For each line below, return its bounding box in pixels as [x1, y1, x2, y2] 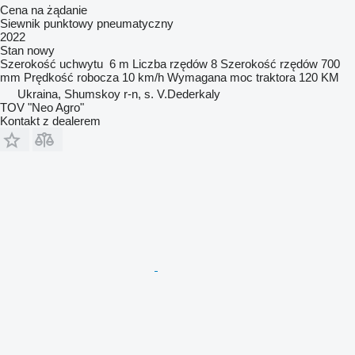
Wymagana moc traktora [167, 70, 296, 84]
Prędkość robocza [24, 70, 119, 84]
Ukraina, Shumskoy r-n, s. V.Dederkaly [17, 86, 220, 101]
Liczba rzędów [132, 56, 208, 71]
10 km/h [122, 70, 164, 84]
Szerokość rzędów [220, 56, 318, 71]
